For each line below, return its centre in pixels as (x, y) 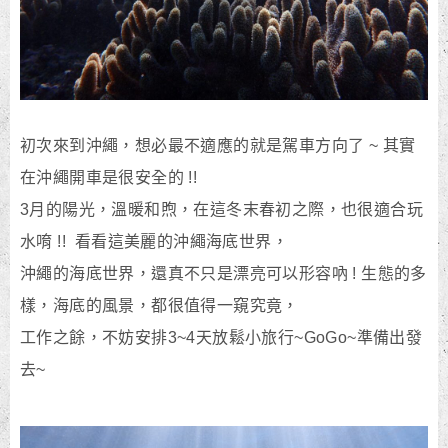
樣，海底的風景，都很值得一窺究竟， (159, 305)
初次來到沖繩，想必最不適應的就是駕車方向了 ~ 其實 (218, 145)
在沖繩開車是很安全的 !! (109, 177)
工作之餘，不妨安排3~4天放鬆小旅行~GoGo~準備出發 (221, 337)
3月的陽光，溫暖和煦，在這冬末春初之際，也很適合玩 (221, 209)
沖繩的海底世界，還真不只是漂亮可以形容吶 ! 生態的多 (223, 273)
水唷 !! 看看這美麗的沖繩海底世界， (154, 241)
